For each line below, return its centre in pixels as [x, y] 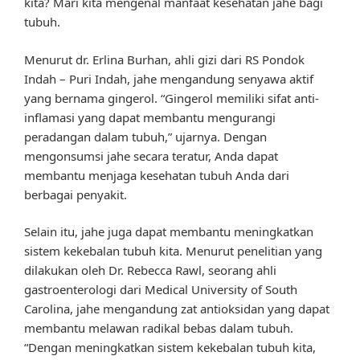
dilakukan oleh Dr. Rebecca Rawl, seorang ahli [150, 270]
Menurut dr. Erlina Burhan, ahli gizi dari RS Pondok [164, 59]
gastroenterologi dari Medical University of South [161, 290]
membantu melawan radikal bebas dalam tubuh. [159, 328]
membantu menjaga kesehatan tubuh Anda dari [157, 175]
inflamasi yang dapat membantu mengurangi [150, 117]
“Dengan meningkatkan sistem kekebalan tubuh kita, [170, 348]
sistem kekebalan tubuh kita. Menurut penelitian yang [173, 251]
